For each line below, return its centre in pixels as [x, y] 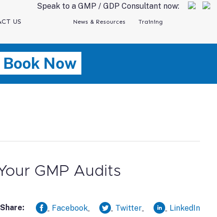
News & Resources [99, 22]
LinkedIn [185, 208]
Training [151, 22]
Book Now [40, 63]
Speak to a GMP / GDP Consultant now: [109, 6]
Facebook [70, 208]
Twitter [128, 208]
